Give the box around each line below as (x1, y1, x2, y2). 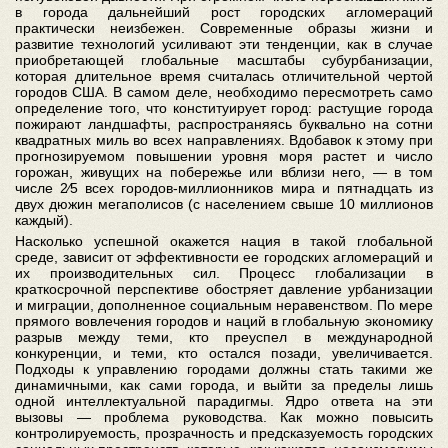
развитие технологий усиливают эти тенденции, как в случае (15, 36, 433, 52)
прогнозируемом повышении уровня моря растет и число (15, 148, 433, 164)
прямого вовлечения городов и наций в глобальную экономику (15, 313, 433, 329)
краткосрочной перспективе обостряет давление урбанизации (15, 281, 433, 297)
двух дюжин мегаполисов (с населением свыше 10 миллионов (15, 196, 433, 212)
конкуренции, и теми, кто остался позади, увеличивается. (15, 345, 433, 361)
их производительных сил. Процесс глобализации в (15, 265, 433, 281)
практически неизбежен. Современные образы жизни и (15, 20, 433, 36)
